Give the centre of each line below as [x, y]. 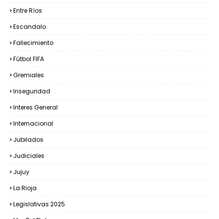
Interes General [35, 108]
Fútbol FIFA [29, 59]
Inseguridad [32, 91]
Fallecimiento [33, 43]
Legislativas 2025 [39, 204]
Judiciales [29, 156]
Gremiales [29, 75]
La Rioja [25, 188]
